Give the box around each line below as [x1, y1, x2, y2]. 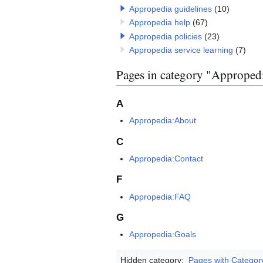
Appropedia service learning [129, 45, 233, 55]
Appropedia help [129, 18, 190, 28]
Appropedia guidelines [129, 4, 212, 14]
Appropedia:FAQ [129, 191, 191, 201]
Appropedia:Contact [129, 153, 204, 163]
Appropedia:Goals [129, 230, 197, 240]
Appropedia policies [129, 31, 202, 41]
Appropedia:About [129, 115, 197, 125]
